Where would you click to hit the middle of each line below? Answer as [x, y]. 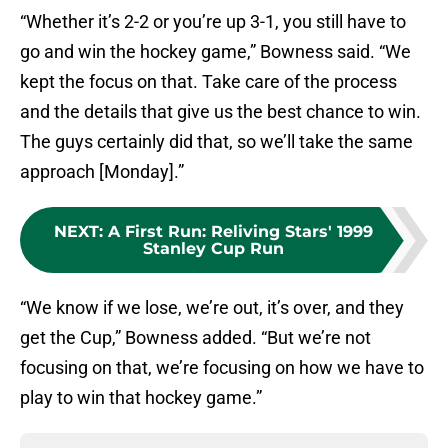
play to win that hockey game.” [141, 398]
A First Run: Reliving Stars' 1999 [240, 232]
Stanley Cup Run [213, 249]
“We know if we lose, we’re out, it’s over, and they [212, 308]
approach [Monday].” [102, 172]
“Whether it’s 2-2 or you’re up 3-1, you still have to [213, 22]
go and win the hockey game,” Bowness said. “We [215, 52]
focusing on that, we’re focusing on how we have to [222, 368]
